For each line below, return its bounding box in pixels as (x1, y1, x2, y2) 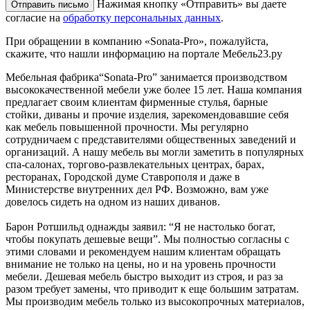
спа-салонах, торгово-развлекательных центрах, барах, (6, 158, 264, 171)
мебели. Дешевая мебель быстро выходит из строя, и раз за (6, 271, 283, 283)
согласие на (6, 12, 63, 24)
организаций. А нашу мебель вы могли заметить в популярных (6, 146, 304, 158)
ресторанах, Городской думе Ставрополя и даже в (6, 171, 240, 183)
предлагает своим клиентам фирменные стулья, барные (6, 96, 268, 109)
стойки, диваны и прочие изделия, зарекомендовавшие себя (6, 109, 289, 121)
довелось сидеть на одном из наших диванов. (6, 196, 220, 208)
